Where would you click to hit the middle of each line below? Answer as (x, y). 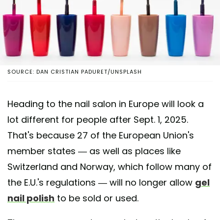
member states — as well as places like (94, 151)
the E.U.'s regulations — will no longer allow (101, 182)
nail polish (31, 198)
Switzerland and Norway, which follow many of (110, 166)
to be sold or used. (96, 198)
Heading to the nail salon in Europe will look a (106, 104)
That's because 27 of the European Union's (101, 135)
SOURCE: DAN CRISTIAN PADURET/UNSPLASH (75, 71)
